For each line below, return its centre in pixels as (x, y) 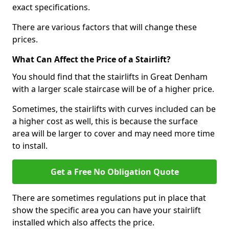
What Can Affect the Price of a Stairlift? (91, 59)
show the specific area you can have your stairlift (107, 210)
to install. (30, 145)
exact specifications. (51, 7)
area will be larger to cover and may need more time (113, 133)
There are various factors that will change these (105, 27)
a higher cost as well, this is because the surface (105, 121)
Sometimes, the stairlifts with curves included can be (114, 109)
